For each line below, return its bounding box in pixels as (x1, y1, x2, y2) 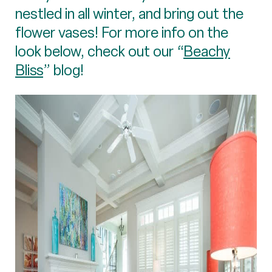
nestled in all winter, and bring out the (15, 4, 243, 23)
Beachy (183, 41, 230, 61)
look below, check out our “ (15, 41, 183, 61)
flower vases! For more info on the (15, 22, 228, 42)
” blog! (43, 60, 84, 80)
